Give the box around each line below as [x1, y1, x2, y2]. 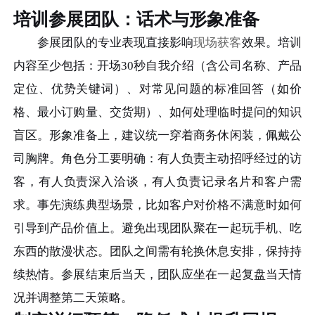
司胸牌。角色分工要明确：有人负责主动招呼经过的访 [13, 151, 302, 165]
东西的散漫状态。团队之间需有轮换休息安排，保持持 [13, 244, 302, 258]
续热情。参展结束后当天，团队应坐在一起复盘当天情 [13, 267, 302, 281]
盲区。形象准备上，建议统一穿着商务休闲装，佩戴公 [13, 128, 302, 142]
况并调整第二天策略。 [13, 290, 134, 304]
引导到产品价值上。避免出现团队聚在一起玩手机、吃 [13, 221, 302, 235]
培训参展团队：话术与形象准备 [13, 9, 260, 29]
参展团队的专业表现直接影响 [13, 35, 194, 49]
